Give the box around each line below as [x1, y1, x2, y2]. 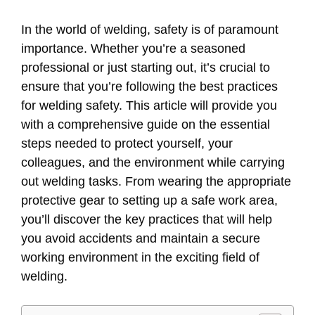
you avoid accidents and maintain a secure [21, 231, 260, 246]
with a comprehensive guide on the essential [21, 117, 270, 132]
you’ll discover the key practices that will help [21, 212, 272, 227]
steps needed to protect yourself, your [21, 136, 233, 151]
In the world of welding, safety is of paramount [21, 22, 278, 37]
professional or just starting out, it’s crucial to [21, 60, 270, 75]
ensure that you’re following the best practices [21, 79, 278, 94]
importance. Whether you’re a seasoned [21, 41, 245, 56]
